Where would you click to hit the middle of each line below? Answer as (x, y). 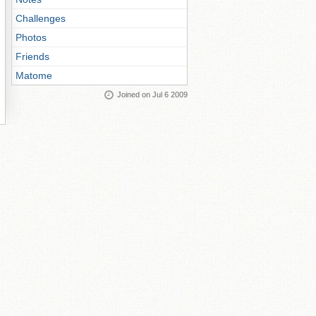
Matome (34, 75)
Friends (32, 56)
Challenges (41, 18)
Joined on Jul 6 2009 (152, 95)
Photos (31, 37)
